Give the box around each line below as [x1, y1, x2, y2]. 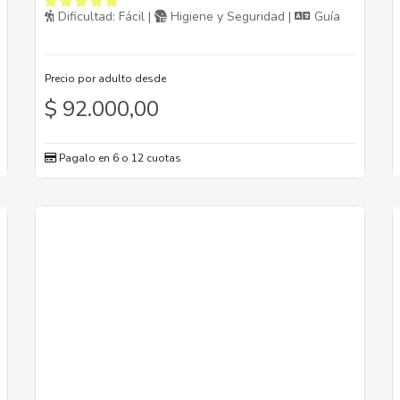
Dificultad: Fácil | [54, 8, 154, 26]
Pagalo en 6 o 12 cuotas [56, 151, 181, 166]
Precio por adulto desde [45, 71, 166, 87]
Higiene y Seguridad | [167, 8, 295, 26]
